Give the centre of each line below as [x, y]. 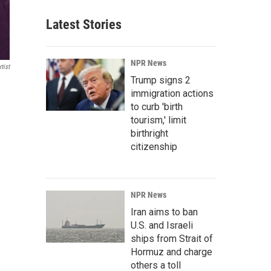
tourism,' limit [158, 120]
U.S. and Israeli [162, 225]
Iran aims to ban [164, 212]
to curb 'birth [157, 107]
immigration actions [172, 93]
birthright [149, 133]
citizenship [154, 147]
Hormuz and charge [171, 252]
